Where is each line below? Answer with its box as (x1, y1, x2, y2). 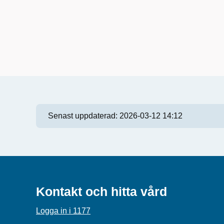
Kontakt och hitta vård (36, 184, 167, 198)
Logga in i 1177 (36, 206, 90, 215)
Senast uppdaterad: (48, 111, 119, 120)
